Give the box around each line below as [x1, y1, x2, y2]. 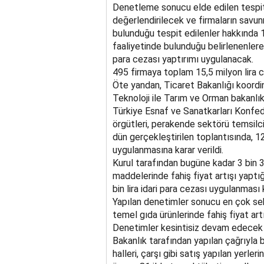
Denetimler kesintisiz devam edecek [112, 222, 263, 233]
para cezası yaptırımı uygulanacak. [112, 53, 253, 65]
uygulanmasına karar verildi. [112, 144, 223, 156]
